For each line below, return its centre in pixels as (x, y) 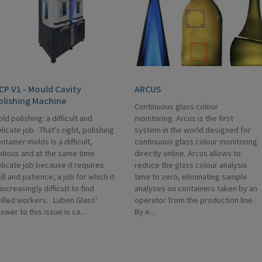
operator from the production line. (194, 200)
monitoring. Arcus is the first (184, 118)
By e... (145, 212)
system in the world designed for (193, 130)
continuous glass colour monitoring (196, 142)
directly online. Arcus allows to (188, 153)
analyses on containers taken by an (196, 188)
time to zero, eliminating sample (191, 177)
